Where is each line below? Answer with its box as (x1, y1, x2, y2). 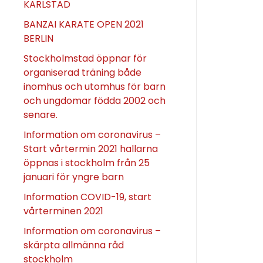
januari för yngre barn (23, 170, 124, 184)
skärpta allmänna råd (23, 238, 124, 252)
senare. (23, 107, 60, 122)
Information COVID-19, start (23, 190, 151, 204)
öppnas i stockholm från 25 (23, 156, 150, 170)
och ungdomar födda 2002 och (23, 93, 166, 107)
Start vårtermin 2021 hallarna (23, 141, 158, 156)
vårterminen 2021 (23, 204, 103, 218)
